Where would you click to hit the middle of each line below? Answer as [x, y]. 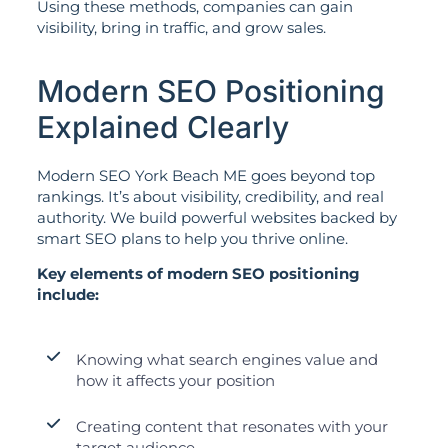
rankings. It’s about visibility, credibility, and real [210, 196]
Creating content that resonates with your [231, 427]
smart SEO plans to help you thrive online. [192, 238]
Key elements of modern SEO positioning [198, 274]
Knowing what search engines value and [226, 360]
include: [67, 295]
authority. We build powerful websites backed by [216, 217]
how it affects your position [175, 381]
